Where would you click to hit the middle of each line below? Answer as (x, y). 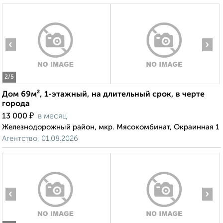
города (16, 104)
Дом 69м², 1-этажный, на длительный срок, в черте (103, 95)
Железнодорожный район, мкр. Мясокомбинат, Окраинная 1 (111, 127)
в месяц (53, 117)
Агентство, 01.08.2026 (40, 139)
